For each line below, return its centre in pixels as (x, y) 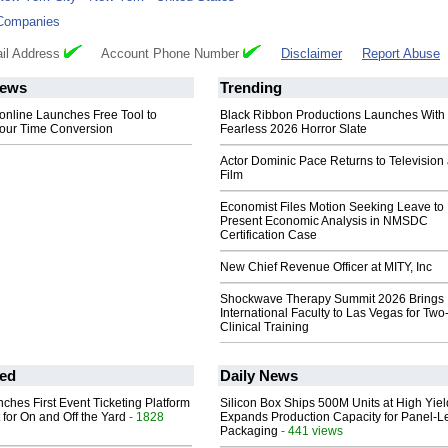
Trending (251, 88)
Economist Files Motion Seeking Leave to (332, 207)
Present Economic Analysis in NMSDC (324, 221)
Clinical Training (264, 327)
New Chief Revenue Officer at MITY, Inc (326, 267)
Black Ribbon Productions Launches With (332, 115)
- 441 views (310, 431)
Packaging (249, 431)
